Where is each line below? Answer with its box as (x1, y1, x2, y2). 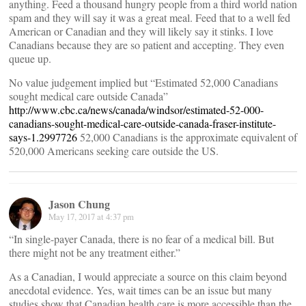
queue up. (9, 51, 51, 66)
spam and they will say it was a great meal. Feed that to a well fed (9, 10, 290, 25)
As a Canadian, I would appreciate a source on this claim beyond (9, 269, 287, 284)
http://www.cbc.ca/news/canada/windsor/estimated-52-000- (9, 102, 264, 117)
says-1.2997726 (9, 130, 77, 145)
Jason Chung (48, 196, 110, 212)
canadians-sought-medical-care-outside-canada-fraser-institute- (9, 116, 276, 131)
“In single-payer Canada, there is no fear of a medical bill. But (9, 232, 274, 247)
